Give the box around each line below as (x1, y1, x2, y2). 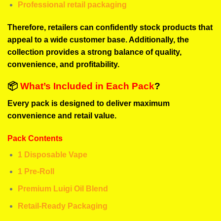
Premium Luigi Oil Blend (17, 184, 108, 193)
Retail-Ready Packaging (17, 201, 108, 210)
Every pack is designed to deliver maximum (7, 99, 170, 108)
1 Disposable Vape (17, 150, 87, 159)
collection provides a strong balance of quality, (7, 47, 182, 56)
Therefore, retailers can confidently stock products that (7, 23, 213, 32)
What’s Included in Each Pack (20, 81, 154, 92)
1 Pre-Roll (17, 167, 54, 176)
